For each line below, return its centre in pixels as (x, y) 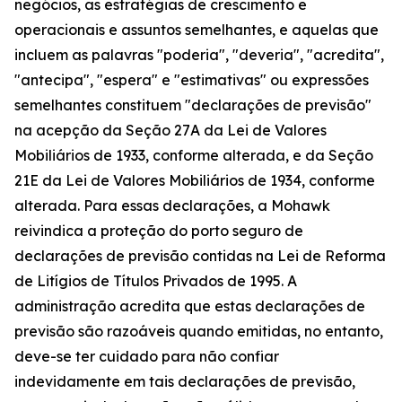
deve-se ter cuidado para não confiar (147, 356)
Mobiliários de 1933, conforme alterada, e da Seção (194, 155)
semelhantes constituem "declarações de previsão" (193, 105)
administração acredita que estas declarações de (190, 306)
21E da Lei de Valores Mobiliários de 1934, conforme (195, 180)
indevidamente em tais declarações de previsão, (185, 381)
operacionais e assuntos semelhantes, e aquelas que (197, 30)
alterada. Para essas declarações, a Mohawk (172, 205)
